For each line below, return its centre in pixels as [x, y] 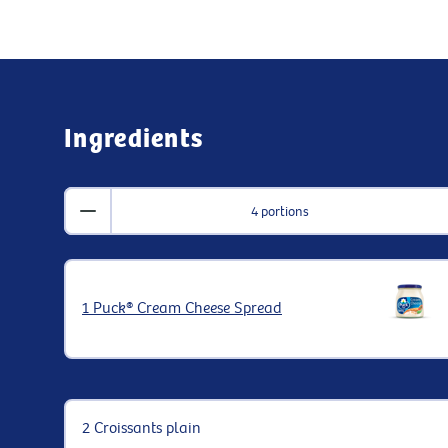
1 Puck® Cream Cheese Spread [182, 309]
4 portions [280, 211]
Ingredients [134, 139]
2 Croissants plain [141, 429]
